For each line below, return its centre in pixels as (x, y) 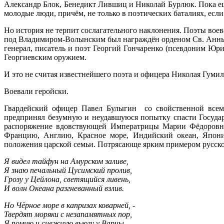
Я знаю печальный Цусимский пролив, (68, 170)
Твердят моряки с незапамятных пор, (68, 214)
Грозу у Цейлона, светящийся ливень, (67, 179)
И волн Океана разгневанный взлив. (64, 188)
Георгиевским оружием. (45, 57)
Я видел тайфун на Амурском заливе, (66, 161)
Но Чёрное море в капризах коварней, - (69, 205)
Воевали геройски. (36, 91)
